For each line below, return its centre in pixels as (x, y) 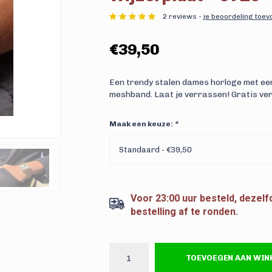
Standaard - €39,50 (155, 150)
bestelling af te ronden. (184, 212)
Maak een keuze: (141, 124)
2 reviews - (183, 17)
